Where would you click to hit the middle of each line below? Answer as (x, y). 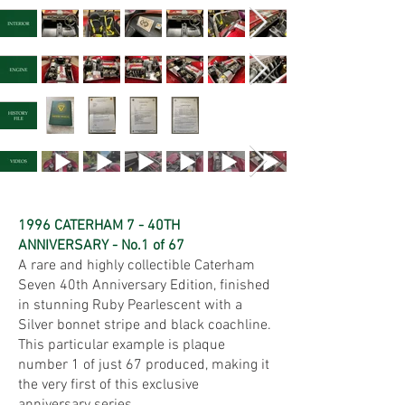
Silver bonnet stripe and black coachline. (145, 325)
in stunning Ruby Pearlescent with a (130, 306)
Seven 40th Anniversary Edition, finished (144, 286)
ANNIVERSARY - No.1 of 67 (101, 246)
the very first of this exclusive (108, 385)
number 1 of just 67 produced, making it (144, 365)
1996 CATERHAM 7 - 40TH (99, 226)
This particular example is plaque (122, 345)
